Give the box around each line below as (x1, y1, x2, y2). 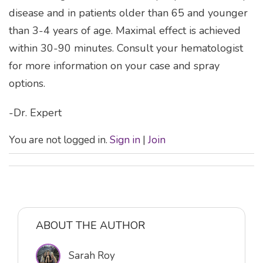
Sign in (110, 133, 140, 147)
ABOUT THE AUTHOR (36, 218, 145, 232)
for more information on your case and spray (9, 59, 220, 73)
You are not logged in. (9, 133, 110, 147)
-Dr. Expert (9, 106, 62, 120)
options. (9, 76, 48, 91)
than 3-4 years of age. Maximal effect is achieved (9, 23, 241, 38)
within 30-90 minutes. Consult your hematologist (9, 41, 243, 56)
